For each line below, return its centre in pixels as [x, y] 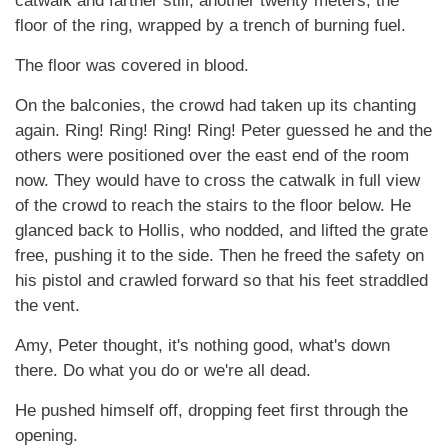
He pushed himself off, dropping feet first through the [211, 410]
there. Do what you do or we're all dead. [163, 370]
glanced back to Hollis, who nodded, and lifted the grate [221, 230]
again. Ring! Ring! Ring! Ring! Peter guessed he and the [223, 130]
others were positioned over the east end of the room [212, 155]
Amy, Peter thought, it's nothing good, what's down [202, 345]
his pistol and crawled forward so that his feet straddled [221, 280]
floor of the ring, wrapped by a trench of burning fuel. [210, 25]
